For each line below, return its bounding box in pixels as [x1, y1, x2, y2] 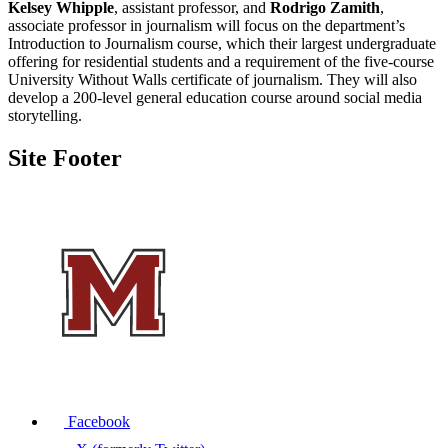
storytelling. [8, 106, 82, 124]
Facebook [68, 412, 130, 430]
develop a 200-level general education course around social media [8, 88, 422, 106]
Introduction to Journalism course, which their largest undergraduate [8, 34, 436, 52]
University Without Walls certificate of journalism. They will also [8, 70, 417, 88]
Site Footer [8, 144, 122, 171]
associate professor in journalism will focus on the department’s [8, 16, 405, 34]
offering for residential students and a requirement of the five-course [8, 52, 434, 70]
